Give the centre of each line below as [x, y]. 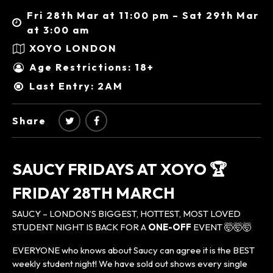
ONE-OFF [170, 227]
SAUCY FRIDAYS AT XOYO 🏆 [120, 169]
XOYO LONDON [73, 48]
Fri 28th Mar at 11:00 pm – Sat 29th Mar [143, 15]
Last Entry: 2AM [76, 86]
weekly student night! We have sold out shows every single [130, 263]
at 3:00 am [58, 30]
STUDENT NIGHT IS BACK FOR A [80, 227]
